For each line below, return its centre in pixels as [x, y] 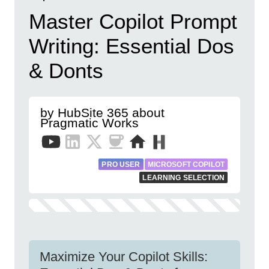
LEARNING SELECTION [183, 178]
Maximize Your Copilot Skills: [124, 257]
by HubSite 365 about [102, 113]
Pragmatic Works [89, 123]
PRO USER [121, 165]
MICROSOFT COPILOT [186, 165]
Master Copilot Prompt [133, 21]
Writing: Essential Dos [131, 46]
